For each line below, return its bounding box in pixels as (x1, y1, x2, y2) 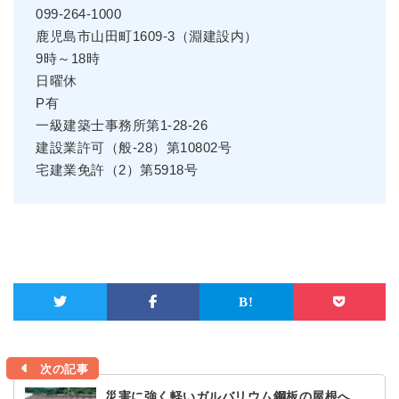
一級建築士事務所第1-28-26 (36, 118, 208, 133)
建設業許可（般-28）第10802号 (36, 140, 232, 155)
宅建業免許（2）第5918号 (36, 162, 198, 177)
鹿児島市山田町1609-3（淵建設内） (36, 28, 258, 44)
